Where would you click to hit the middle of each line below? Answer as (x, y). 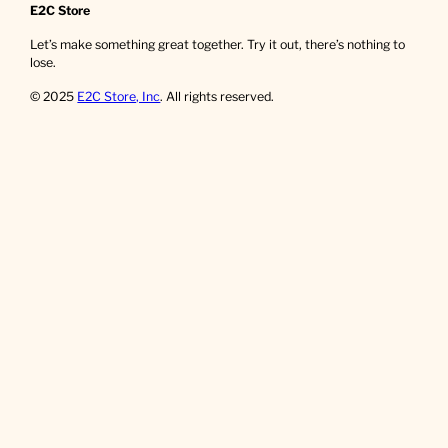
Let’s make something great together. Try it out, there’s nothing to (218, 45)
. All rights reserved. (217, 96)
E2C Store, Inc (119, 96)
